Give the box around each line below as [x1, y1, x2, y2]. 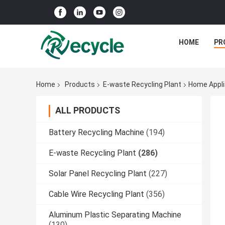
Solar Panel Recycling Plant [49, 169, 147, 179]
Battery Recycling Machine [49, 128, 144, 138]
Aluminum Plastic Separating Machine [49, 210, 181, 220]
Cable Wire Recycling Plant [49, 189, 144, 199]
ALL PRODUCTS [55, 105, 120, 116]
